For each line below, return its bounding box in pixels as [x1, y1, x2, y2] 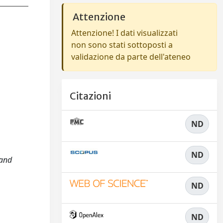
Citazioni [70, 90, 111, 103]
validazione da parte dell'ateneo [71, 51, 191, 62]
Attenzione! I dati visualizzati [71, 27, 178, 38]
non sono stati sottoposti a [71, 39, 173, 50]
